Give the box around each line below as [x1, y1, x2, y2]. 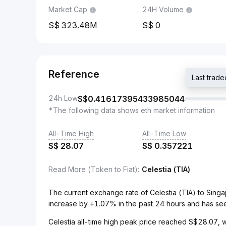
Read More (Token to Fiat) [48, 165, 138, 174]
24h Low [48, 94, 78, 102]
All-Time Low [142, 129, 186, 138]
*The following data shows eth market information [48, 106, 215, 115]
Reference [48, 68, 99, 80]
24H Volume [142, 5, 184, 14]
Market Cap [48, 5, 87, 14]
